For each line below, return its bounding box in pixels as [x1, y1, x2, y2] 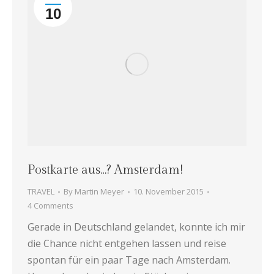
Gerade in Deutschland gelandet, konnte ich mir [28, 220, 245, 234]
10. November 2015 [133, 186, 204, 198]
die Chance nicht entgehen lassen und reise [28, 237, 226, 251]
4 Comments [28, 200, 73, 212]
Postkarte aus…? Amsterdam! [28, 163, 183, 178]
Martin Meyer [75, 186, 124, 198]
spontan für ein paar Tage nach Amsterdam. [28, 253, 231, 267]
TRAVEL [28, 186, 54, 198]
